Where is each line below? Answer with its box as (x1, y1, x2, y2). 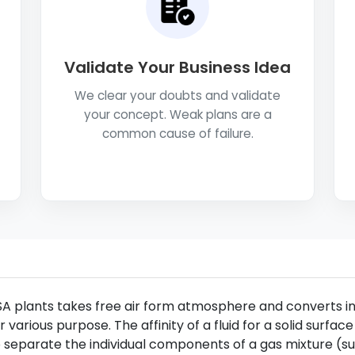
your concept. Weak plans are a (83, 106, 272, 123)
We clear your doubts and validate (74, 87, 281, 104)
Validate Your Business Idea (64, 56, 291, 78)
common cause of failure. (101, 125, 254, 142)
